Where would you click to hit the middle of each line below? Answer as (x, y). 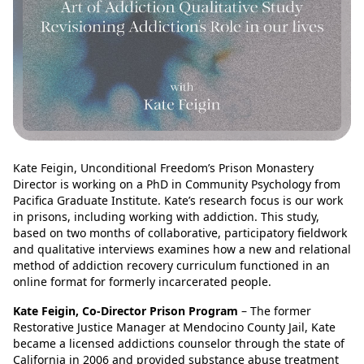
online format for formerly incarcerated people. (142, 281)
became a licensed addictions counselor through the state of (179, 343)
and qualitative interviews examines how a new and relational (182, 249)
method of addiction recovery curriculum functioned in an (171, 265)
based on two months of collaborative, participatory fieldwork (180, 232)
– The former (275, 310)
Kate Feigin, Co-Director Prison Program (126, 310)
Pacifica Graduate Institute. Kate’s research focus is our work (178, 200)
